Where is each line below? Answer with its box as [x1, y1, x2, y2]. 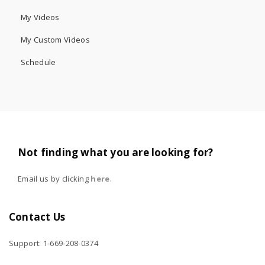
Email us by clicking [18, 173, 91, 185]
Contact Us [9, 210, 65, 224]
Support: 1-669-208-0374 [9, 238, 98, 249]
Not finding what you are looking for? [18, 146, 214, 160]
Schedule [21, 57, 56, 68]
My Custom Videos [21, 34, 90, 46]
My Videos [21, 12, 60, 23]
